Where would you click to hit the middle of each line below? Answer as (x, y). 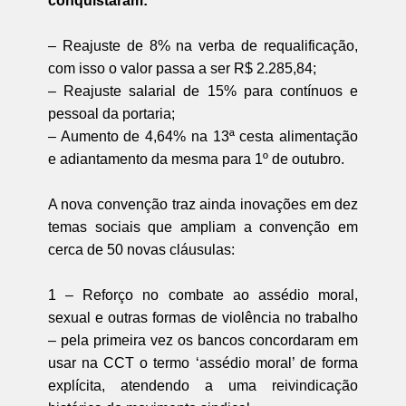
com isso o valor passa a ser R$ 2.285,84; (182, 68)
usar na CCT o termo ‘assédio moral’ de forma (203, 362)
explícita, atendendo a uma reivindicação (203, 385)
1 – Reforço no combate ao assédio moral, (203, 295)
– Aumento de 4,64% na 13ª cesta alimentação (203, 136)
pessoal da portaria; (111, 113)
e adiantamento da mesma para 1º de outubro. (198, 159)
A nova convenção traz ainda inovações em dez (203, 204)
